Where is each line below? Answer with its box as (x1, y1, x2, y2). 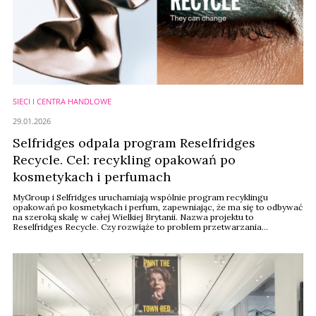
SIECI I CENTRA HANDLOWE (13, 96, 111, 107)
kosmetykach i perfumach (13, 169, 171, 185)
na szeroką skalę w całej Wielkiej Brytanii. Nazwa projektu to (13, 212, 254, 222)
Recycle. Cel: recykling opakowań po (13, 152, 236, 168)
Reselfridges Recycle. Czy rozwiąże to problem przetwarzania (13, 221, 262, 232)
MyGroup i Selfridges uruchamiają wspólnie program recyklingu (13, 192, 268, 202)
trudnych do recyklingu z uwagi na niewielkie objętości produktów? (13, 241, 281, 252)
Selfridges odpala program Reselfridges (13, 135, 255, 151)
